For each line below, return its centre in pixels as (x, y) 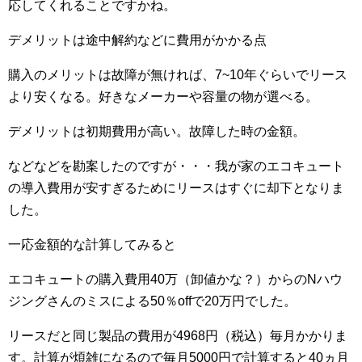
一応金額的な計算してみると (92, 245)
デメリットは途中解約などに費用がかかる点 (137, 40)
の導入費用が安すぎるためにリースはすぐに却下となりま (176, 188)
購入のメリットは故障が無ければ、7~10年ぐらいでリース (178, 75)
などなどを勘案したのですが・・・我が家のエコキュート (176, 166)
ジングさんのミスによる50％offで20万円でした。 (152, 301)
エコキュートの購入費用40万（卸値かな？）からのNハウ (175, 280)
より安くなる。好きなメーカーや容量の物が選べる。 (163, 97)
